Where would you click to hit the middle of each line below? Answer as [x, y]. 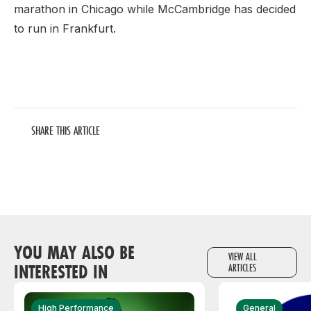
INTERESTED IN [61, 272]
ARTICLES [243, 268]
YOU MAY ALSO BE [74, 253]
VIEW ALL [243, 257]
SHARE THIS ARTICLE [66, 131]
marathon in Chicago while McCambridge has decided [155, 9]
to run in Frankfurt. [65, 29]
